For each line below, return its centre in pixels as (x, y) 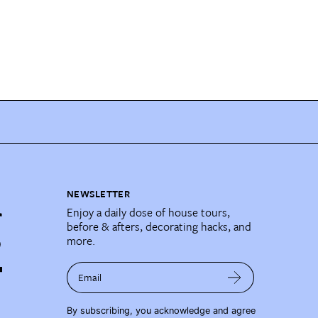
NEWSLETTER (98, 193)
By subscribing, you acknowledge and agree (161, 310)
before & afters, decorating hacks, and (159, 226)
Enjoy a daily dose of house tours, (148, 212)
